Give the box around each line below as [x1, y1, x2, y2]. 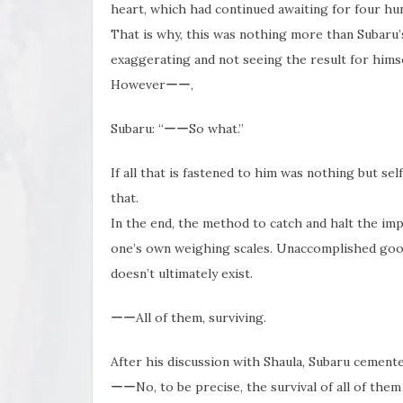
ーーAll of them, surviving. [111, 309, 266, 326]
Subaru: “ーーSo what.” [111, 120, 244, 137]
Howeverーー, [111, 76, 193, 93]
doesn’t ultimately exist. [111, 264, 253, 282]
